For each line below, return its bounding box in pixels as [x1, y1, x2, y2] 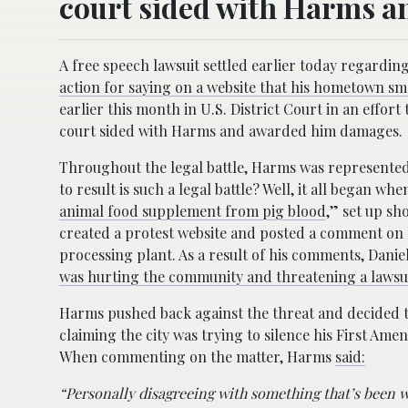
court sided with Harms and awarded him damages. [59, 120, 403, 140]
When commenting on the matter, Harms [59, 346, 335, 366]
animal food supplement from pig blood [59, 200, 326, 220]
